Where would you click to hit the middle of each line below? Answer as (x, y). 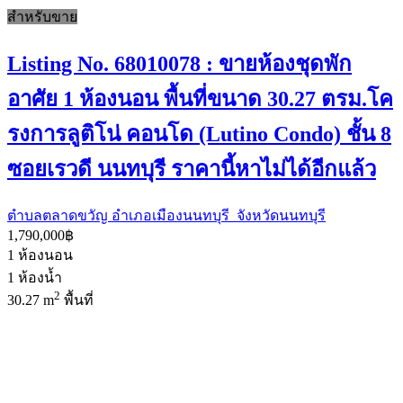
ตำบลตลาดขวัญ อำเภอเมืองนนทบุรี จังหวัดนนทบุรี (166, 216)
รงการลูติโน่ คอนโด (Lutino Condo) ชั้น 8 (199, 134)
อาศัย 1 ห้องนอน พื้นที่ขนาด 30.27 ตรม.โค (200, 99)
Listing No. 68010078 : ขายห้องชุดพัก (179, 64)
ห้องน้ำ (40, 278)
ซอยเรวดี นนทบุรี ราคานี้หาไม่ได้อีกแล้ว (192, 170)
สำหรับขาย (42, 17)
